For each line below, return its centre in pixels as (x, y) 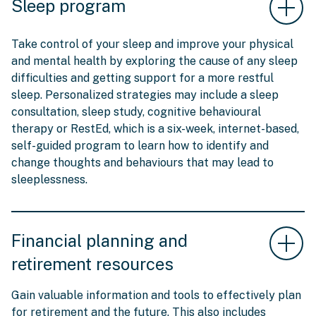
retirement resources (92, 264)
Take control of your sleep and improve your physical (152, 44)
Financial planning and (99, 241)
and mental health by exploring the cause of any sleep (154, 61)
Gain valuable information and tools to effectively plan (156, 296)
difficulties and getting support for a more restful (142, 78)
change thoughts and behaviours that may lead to (142, 163)
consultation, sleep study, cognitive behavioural (136, 112)
